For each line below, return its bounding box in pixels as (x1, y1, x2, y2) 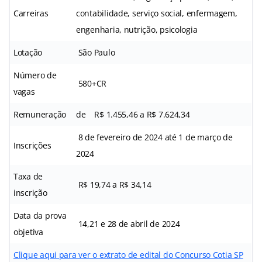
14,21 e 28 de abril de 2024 (76, 218, 180, 229)
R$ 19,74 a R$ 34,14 (76, 178, 151, 190)
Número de (13, 69, 57, 81)
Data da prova (13, 209, 67, 221)
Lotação (13, 46, 43, 58)
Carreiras (13, 7, 49, 19)
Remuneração (13, 108, 67, 120)
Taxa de (13, 170, 43, 182)
